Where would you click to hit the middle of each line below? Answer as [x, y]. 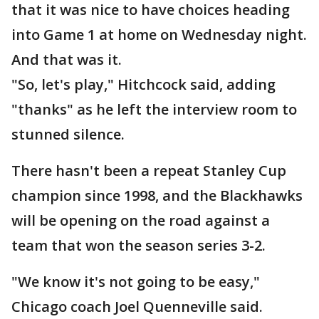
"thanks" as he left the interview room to [154, 109]
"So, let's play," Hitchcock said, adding [143, 84]
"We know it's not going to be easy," [136, 282]
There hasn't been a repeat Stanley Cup [149, 171]
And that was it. [67, 59]
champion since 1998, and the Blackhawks [157, 195]
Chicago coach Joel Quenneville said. [137, 307]
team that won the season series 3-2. [138, 245]
